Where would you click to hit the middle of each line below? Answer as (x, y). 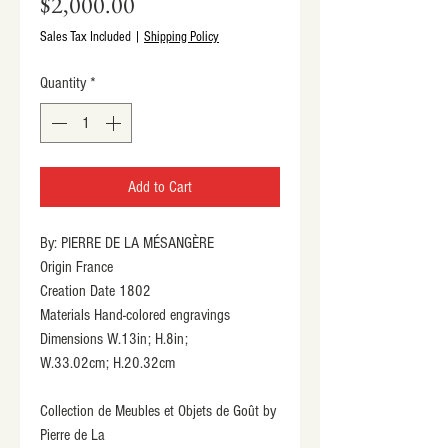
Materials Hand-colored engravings (135, 315)
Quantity (63, 83)
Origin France (76, 267)
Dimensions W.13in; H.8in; (114, 339)
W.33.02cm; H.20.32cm (107, 363)
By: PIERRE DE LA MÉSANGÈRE (127, 243)
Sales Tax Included (85, 37)
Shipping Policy (181, 37)
